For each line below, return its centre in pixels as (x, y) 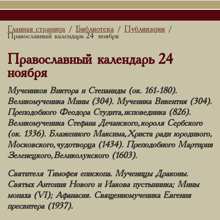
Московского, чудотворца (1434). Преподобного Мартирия (110, 145)
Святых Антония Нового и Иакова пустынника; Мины (103, 185)
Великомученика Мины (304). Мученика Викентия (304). (110, 102)
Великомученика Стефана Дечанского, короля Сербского (105, 123)
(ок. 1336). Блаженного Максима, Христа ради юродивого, (109, 134)
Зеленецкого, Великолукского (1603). (72, 156)
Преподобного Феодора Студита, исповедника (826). (99, 112)
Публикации (145, 29)
